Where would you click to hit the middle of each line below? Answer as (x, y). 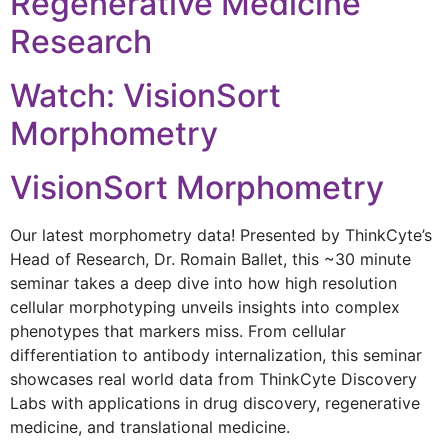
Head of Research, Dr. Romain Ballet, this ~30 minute (210, 259)
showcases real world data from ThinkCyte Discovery (213, 379)
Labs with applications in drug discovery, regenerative (215, 403)
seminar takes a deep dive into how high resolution (203, 283)
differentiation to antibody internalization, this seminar (216, 355)
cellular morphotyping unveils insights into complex (205, 307)
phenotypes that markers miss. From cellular (178, 331)
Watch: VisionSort (145, 96)
